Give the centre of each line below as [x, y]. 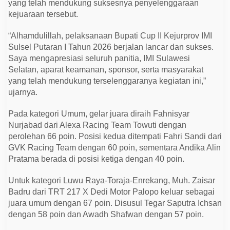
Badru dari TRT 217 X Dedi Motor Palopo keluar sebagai [111, 191]
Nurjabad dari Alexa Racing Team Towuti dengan [97, 125]
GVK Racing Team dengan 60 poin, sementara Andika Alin [114, 147]
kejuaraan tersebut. [43, 14]
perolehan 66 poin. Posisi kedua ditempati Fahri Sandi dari [115, 136]
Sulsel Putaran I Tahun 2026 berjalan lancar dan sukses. [111, 47]
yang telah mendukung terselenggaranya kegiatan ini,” [107, 81]
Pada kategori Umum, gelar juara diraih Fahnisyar [99, 113]
